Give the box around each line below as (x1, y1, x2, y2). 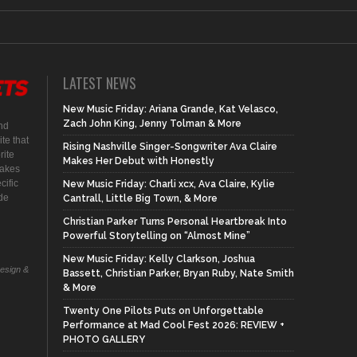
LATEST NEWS (63, 73, 136, 93)
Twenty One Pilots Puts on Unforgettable (63, 305, 264, 316)
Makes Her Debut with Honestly (63, 155, 214, 167)
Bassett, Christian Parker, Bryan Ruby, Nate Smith (63, 268, 294, 279)
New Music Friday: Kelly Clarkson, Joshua (63, 253, 255, 265)
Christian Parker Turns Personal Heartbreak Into (63, 216, 287, 227)
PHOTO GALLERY (63, 334, 145, 345)
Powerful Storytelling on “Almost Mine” (63, 230, 250, 241)
